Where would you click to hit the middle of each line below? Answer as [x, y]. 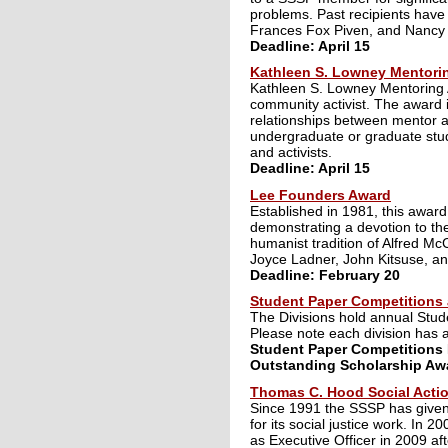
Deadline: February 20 [325, 274]
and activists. [291, 152]
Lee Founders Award [320, 194]
